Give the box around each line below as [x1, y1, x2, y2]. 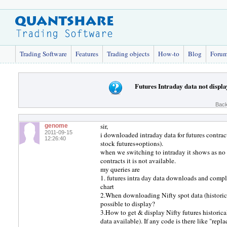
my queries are [100, 165, 140, 174]
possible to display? [100, 199, 155, 208]
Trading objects [107, 49, 149, 58]
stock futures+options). [100, 139, 163, 148]
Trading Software [20, 49, 67, 58]
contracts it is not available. [100, 156, 176, 165]
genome [45, 122, 68, 129]
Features [75, 49, 98, 58]
